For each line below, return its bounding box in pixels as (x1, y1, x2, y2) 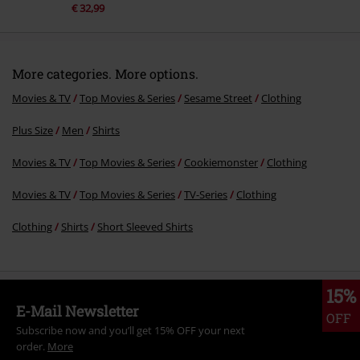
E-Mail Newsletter (16, 301, 139, 321)
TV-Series (184, 186, 227, 202)
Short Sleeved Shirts (97, 219, 193, 234)
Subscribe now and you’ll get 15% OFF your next (16, 322, 245, 337)
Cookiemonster (184, 154, 258, 170)
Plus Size (12, 122, 53, 137)
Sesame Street (184, 90, 252, 105)
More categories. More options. (12, 64, 198, 82)
